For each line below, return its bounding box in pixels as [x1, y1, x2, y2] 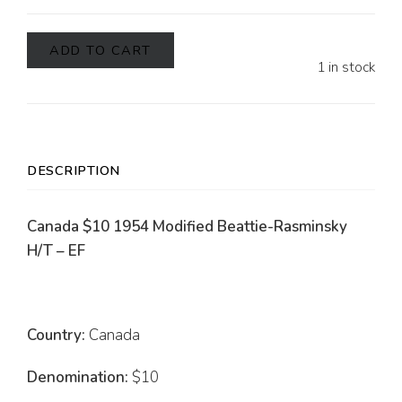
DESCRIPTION [27, 162, 120, 180]
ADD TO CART [49, 41, 152, 60]
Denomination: [27, 367, 128, 389]
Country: [27, 325, 85, 346]
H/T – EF [27, 240, 85, 262]
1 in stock [317, 57, 375, 78]
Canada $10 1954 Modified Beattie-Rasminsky [27, 216, 347, 238]
